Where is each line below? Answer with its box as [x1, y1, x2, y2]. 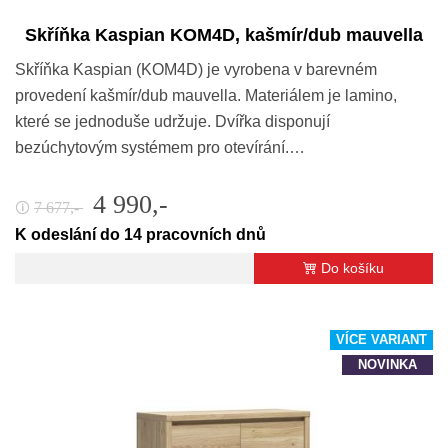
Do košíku [321, 259, 384, 276]
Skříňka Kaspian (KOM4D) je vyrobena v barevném [15, 60, 377, 78]
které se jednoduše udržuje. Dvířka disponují [15, 112, 330, 130]
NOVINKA [358, 358, 417, 373]
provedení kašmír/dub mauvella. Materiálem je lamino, [15, 86, 397, 104]
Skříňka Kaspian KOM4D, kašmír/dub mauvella [25, 24, 423, 45]
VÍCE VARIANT [336, 333, 427, 348]
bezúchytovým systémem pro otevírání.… [15, 138, 305, 156]
